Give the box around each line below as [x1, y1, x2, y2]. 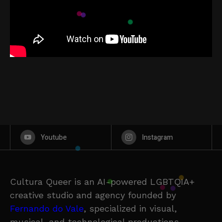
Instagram [141, 132, 173, 143]
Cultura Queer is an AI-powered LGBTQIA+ [10, 176, 195, 187]
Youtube [41, 132, 67, 143]
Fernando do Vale [10, 203, 84, 214]
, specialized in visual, [84, 203, 177, 214]
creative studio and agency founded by [10, 190, 176, 200]
